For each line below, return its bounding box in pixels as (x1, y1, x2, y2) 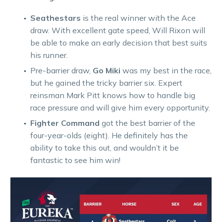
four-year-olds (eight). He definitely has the (30, 130, 188, 141)
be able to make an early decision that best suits (30, 38, 207, 48)
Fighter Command (30, 118, 100, 128)
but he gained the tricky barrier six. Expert (30, 78, 182, 88)
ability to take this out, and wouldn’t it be (30, 143, 179, 153)
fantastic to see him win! (30, 155, 120, 166)
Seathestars (30, 13, 81, 23)
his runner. (30, 50, 68, 60)
